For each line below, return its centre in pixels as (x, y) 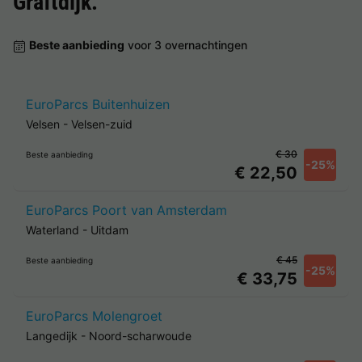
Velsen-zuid (102, 124)
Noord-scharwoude (140, 336)
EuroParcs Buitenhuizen (98, 104)
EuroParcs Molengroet (94, 316)
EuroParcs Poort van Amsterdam (126, 210)
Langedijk (52, 336)
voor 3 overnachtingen (186, 45)
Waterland (53, 230)
